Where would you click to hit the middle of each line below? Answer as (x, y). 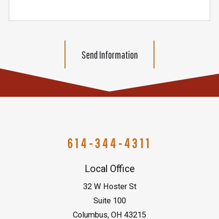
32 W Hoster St (109, 186)
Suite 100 (109, 200)
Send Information (109, 54)
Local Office (109, 169)
